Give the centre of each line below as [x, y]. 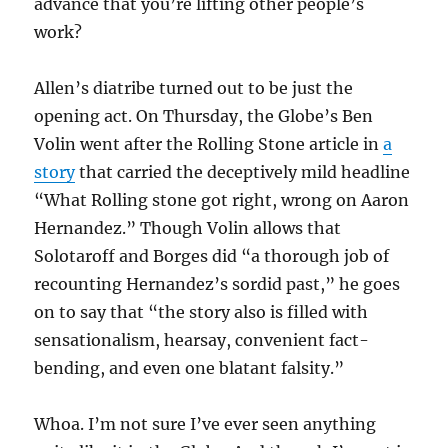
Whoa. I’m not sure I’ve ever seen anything [205, 424]
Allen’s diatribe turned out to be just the [194, 88]
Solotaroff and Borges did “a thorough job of [212, 256]
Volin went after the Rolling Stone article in [209, 144]
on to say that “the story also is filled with [201, 312]
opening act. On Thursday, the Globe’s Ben [204, 116]
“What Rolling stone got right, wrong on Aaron [222, 200]
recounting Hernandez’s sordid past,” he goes [217, 284]
